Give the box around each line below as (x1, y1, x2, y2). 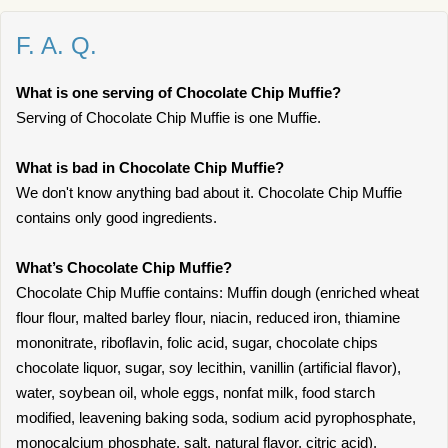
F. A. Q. (16, 32, 97, 59)
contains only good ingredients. (16, 209, 217, 226)
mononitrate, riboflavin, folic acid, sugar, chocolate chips (16, 334, 378, 351)
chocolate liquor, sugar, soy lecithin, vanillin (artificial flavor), (16, 359, 401, 376)
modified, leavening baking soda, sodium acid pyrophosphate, (16, 409, 416, 426)
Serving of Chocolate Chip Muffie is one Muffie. (16, 109, 321, 126)
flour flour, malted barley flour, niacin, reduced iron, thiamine (16, 309, 400, 326)
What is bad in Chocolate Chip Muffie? (16, 159, 284, 176)
